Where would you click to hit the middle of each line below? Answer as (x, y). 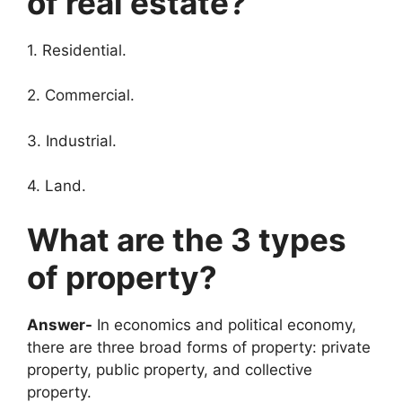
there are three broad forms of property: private (199, 347)
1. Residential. (77, 50)
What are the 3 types (187, 239)
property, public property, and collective (170, 369)
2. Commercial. (81, 96)
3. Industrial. (72, 140)
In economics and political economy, (224, 324)
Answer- (60, 324)
